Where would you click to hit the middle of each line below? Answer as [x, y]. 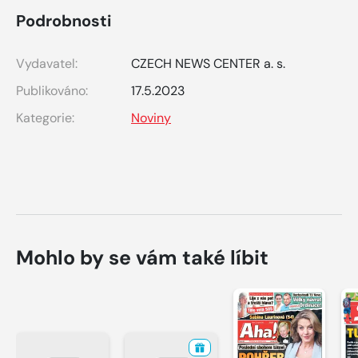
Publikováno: [52, 90]
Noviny [151, 117]
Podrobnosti [64, 20]
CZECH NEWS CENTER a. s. [208, 63]
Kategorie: [45, 117]
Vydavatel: [47, 63]
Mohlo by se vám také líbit [142, 257]
